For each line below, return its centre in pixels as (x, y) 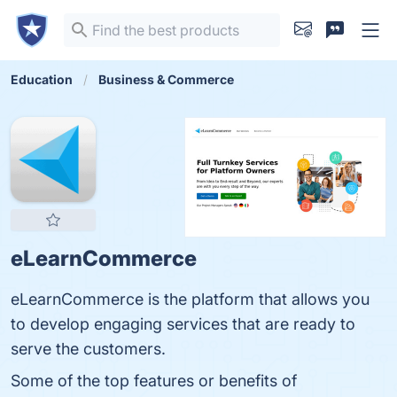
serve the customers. (88, 349)
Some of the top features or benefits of (154, 381)
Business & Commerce (166, 79)
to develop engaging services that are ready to (183, 324)
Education (42, 79)
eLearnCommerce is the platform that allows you (190, 299)
